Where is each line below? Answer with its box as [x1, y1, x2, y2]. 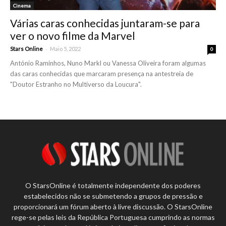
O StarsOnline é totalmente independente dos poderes [25, 181, 201, 190]
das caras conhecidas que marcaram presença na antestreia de [10, 69, 193, 78]
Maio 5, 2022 [50, 45, 81, 52]
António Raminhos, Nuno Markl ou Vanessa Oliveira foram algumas [10, 59, 206, 67]
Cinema [13, 2, 31, 9]
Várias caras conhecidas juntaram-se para [10, 16, 200, 29]
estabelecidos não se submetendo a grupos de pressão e [23, 192, 203, 201]
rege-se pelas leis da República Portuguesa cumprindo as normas [11, 213, 215, 222]
